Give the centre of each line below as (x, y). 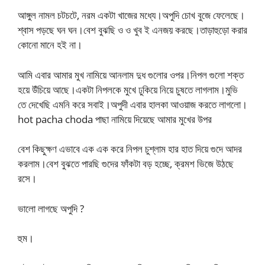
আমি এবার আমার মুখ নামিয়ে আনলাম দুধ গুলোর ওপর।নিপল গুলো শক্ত (131, 75)
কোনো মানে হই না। (50, 45)
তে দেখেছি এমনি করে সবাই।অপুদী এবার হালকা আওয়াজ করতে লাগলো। (132, 104)
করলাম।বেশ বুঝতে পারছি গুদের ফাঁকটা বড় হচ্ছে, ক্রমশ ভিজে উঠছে (126, 164)
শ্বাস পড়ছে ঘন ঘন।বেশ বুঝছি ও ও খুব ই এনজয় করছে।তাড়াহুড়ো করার (132, 30)
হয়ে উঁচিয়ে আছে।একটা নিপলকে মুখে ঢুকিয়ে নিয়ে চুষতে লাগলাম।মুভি (128, 89)
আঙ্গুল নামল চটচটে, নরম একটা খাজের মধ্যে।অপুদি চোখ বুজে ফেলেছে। (131, 15)
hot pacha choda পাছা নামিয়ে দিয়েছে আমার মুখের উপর (115, 119)
